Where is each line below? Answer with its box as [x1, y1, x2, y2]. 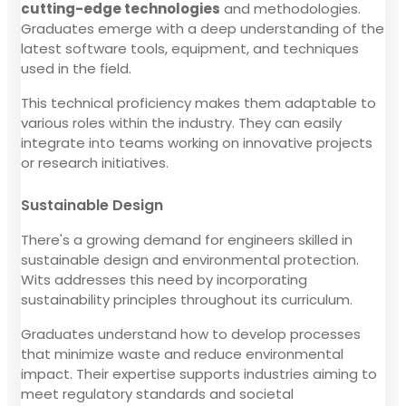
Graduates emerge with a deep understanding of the [21, 18, 384, 38]
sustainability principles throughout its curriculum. [21, 289, 353, 309]
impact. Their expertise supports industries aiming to [21, 363, 377, 383]
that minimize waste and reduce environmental [21, 343, 343, 363]
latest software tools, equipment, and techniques [21, 38, 359, 58]
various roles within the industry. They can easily [21, 112, 342, 132]
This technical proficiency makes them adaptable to [21, 92, 376, 112]
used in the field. [21, 58, 131, 78]
